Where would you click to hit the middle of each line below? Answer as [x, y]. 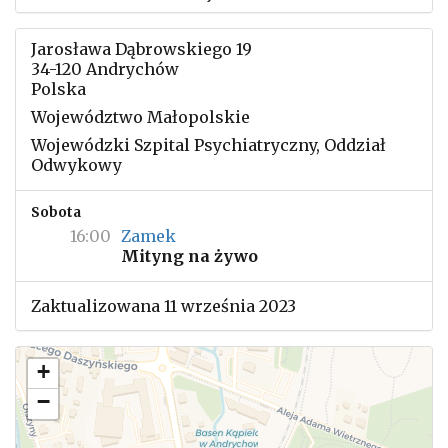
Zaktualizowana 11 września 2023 [163, 306]
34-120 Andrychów [105, 69]
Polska [58, 89]
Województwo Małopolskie [140, 117]
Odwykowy [76, 165]
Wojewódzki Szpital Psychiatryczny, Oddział [208, 145]
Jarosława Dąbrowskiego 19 [141, 49]
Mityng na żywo [189, 256]
